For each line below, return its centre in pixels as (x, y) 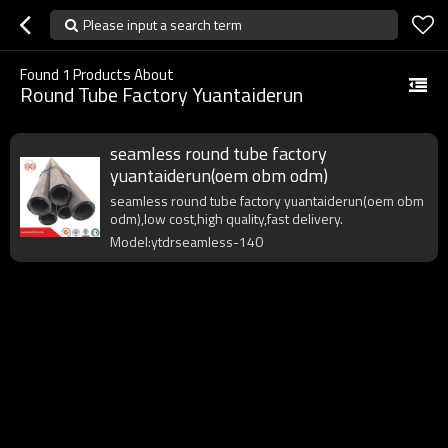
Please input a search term (162, 24)
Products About (122, 74)
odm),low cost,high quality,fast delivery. (226, 218)
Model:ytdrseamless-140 (186, 241)
